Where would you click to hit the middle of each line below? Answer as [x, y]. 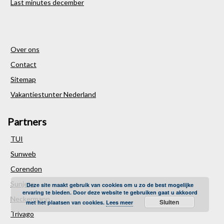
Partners [27, 122]
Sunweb [23, 154]
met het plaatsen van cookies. [66, 202]
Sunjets [22, 184]
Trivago [22, 214]
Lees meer [119, 202]
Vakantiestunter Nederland [53, 94]
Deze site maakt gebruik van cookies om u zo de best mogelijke [110, 185]
